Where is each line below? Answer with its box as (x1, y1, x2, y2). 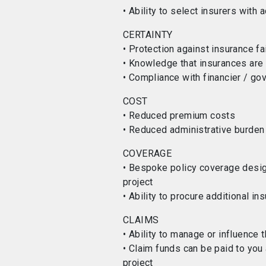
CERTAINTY (123, 29, 173, 40)
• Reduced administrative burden (123, 124, 265, 135)
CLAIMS (123, 214, 159, 226)
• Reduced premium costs (123, 110, 236, 121)
